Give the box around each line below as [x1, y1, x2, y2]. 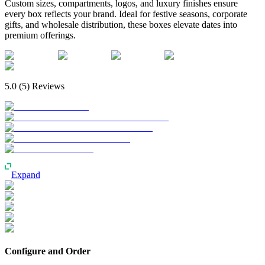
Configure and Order [5, 246, 91, 257]
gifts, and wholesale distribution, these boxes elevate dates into [5, 19, 237, 30]
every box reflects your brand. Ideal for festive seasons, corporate [5, 8, 247, 19]
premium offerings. [5, 30, 76, 40]
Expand [11, 169, 40, 180]
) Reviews [27, 80, 64, 91]
